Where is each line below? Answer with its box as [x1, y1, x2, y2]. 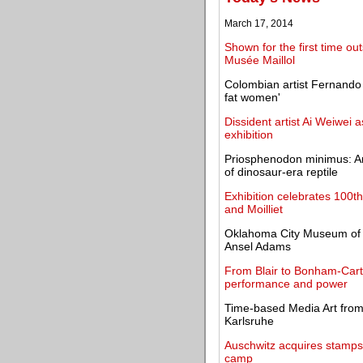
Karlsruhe [224, 314, 274, 327]
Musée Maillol [224, 53, 295, 66]
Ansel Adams [224, 240, 291, 253]
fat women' [224, 91, 280, 104]
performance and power [224, 277, 348, 290]
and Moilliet [224, 203, 283, 216]
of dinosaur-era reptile [224, 165, 338, 178]
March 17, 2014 [224, 18, 293, 29]
